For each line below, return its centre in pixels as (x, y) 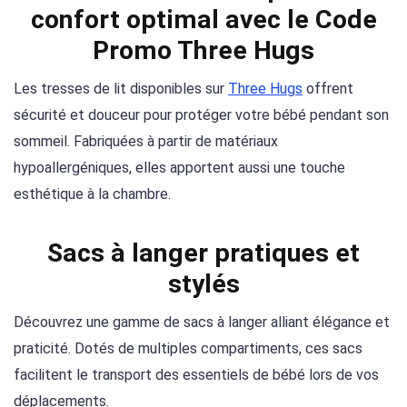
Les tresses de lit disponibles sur (121, 89)
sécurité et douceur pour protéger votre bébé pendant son (201, 115)
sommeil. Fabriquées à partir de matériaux (146, 142)
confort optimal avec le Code (203, 20)
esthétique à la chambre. (92, 194)
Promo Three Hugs (203, 51)
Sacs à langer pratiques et (203, 253)
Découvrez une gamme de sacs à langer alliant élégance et (202, 322)
